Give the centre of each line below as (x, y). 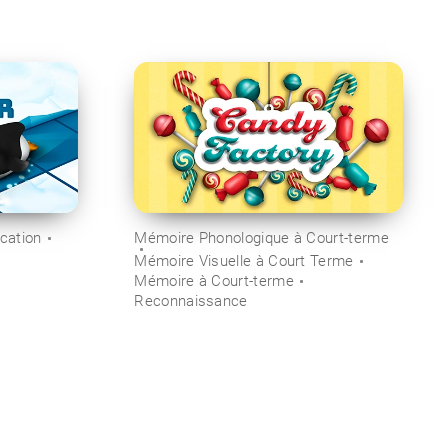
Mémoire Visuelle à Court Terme (244, 260)
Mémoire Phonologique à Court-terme (261, 237)
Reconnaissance (191, 300)
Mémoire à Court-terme (214, 280)
